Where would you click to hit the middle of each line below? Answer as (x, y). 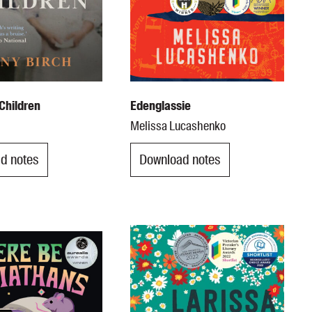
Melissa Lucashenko (178, 126)
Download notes (180, 160)
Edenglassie (161, 106)
